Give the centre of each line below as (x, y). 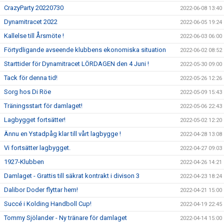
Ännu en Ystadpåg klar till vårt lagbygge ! (62, 133)
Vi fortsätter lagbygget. (37, 147)
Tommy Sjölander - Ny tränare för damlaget (65, 217)
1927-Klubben (24, 161)
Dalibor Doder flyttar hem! (41, 189)
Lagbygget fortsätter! (35, 119)
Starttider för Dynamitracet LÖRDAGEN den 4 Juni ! (76, 63)
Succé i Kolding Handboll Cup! (48, 203)
